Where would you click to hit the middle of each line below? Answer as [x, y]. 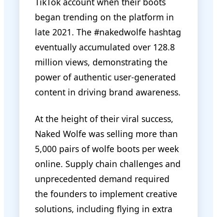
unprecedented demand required [102, 178]
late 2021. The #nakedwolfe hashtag [108, 32]
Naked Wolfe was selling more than [106, 133]
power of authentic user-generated [105, 77]
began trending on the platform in [104, 17]
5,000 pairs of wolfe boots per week [107, 148]
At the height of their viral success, [104, 118]
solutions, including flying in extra [104, 209]
